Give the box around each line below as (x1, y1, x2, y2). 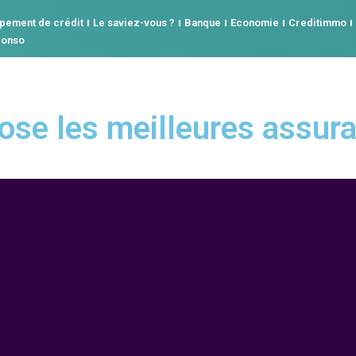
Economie (230, 17, 279, 29)
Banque (184, 17, 221, 29)
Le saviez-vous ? (93, 17, 175, 29)
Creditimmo (288, 17, 346, 29)
